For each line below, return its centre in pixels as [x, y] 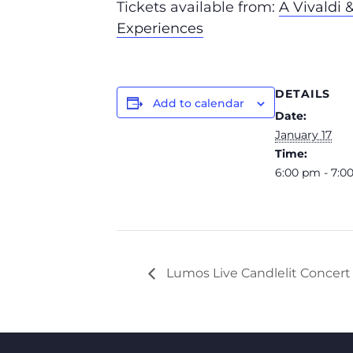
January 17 [303, 135]
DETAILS [303, 94]
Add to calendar [199, 103]
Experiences [160, 28]
